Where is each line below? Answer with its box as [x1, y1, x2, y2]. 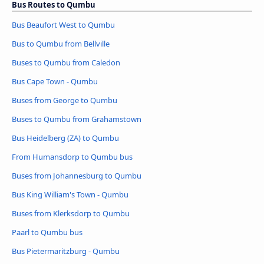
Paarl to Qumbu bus [12, 226, 82, 237]
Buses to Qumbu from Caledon [12, 57, 120, 68]
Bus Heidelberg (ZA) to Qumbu [12, 132, 119, 143]
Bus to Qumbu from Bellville [12, 38, 110, 49]
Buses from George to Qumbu [12, 95, 117, 106]
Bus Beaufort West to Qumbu [12, 19, 115, 31]
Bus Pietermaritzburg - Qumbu [12, 245, 120, 256]
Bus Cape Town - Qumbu [12, 76, 98, 87]
